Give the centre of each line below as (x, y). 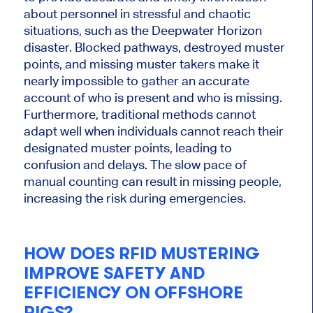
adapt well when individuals (102, 131)
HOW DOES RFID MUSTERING (141, 253)
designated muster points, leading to (128, 148)
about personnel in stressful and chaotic (137, 14)
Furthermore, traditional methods (119, 115)
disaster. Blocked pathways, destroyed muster (154, 48)
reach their (252, 131)
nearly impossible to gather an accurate (136, 81)
